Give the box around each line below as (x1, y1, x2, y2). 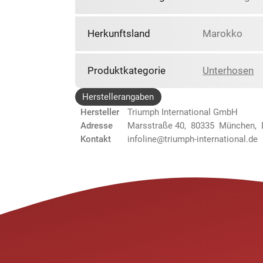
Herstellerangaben (82, 91, 154, 102)
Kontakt (80, 133, 111, 144)
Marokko (203, 28, 243, 40)
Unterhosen (203, 65, 254, 77)
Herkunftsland (87, 28, 150, 40)
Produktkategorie (87, 65, 166, 77)
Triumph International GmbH (127, 106, 238, 117)
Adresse (80, 120, 113, 131)
